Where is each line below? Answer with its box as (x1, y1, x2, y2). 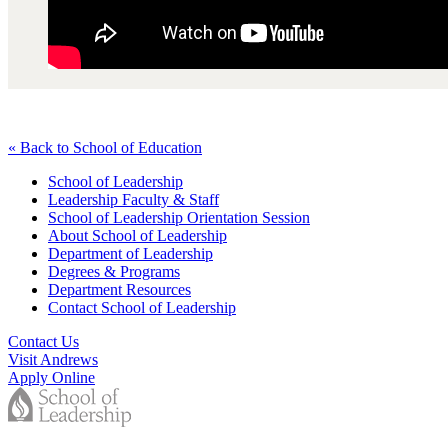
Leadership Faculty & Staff (48, 190, 219, 208)
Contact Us (8, 332, 79, 350)
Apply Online (8, 368, 95, 386)
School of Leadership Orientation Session (48, 208, 310, 226)
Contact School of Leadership (48, 298, 236, 316)
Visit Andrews (8, 350, 98, 368)
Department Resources (48, 280, 191, 298)
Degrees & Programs (48, 262, 180, 280)
